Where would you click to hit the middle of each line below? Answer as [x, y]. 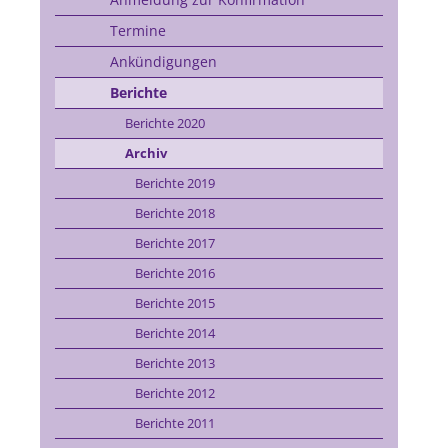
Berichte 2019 [174, 183]
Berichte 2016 [174, 273]
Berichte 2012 [174, 393]
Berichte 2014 [174, 333]
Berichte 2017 [174, 243]
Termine [137, 30]
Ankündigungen [163, 61]
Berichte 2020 [164, 123]
